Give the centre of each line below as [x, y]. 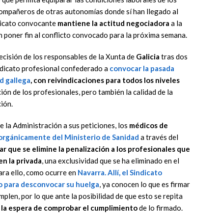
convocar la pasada [141, 69]
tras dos [174, 57]
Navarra [91, 173]
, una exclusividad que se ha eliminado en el [110, 161]
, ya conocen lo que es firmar [145, 184]
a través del [159, 137]
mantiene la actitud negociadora [113, 23]
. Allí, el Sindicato [133, 173]
